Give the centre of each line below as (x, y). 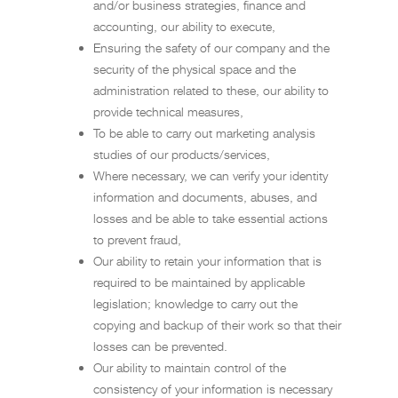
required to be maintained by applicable (199, 282)
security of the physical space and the (195, 69)
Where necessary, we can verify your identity (211, 175)
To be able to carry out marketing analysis (204, 133)
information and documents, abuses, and (205, 197)
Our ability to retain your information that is (207, 261)
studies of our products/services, (182, 154)
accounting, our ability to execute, (184, 26)
